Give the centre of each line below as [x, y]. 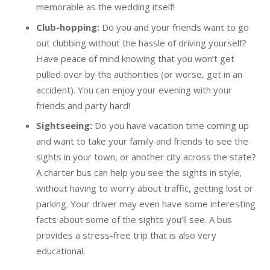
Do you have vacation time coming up [172, 126]
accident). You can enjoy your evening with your [134, 89]
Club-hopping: [69, 27]
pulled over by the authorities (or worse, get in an [139, 74]
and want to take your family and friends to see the [142, 141]
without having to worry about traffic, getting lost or [145, 188]
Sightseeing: [65, 126]
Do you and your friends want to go [175, 27]
